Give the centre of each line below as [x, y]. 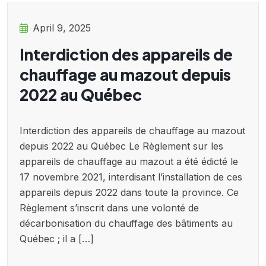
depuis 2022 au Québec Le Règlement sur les [121, 146]
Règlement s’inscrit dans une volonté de [109, 208]
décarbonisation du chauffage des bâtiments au [126, 224]
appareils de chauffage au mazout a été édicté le [129, 162]
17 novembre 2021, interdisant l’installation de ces [131, 177]
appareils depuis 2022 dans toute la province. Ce [129, 193]
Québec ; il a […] [57, 239]
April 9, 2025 [62, 28]
